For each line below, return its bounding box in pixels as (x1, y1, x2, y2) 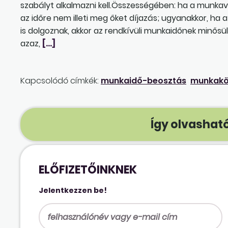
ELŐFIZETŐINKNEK (39, 161, 137, 178)
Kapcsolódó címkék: (20, 74, 99, 87)
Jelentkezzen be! (39, 185, 107, 195)
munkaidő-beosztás (101, 74, 186, 87)
